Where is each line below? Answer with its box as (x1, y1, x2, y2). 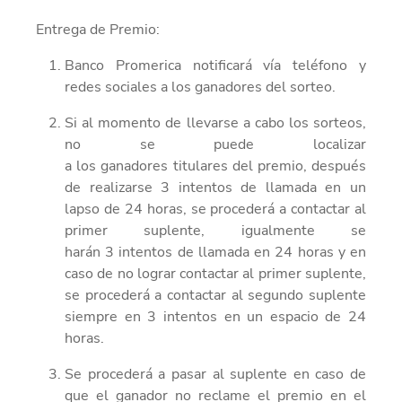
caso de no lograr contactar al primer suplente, (65, 263, 366, 284)
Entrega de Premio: (36, 19, 160, 39)
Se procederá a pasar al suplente (65, 363, 288, 384)
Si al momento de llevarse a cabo (65, 112, 284, 133)
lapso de (65, 198, 120, 219)
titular (168, 155, 213, 176)
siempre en (65, 306, 148, 327)
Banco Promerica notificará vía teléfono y (65, 55, 366, 75)
